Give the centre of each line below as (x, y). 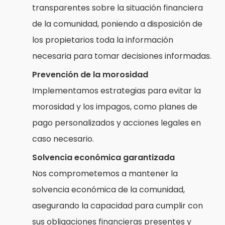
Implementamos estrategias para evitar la (116, 91)
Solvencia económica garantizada (103, 158)
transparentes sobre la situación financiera (117, 8)
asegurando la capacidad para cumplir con (117, 206)
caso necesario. (63, 139)
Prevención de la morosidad (90, 75)
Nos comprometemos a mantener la (105, 174)
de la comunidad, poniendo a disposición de (117, 24)
